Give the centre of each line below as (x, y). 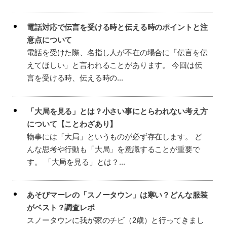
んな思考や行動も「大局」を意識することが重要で (113, 149)
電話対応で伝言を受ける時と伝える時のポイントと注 (117, 27)
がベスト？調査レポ (61, 208)
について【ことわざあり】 (72, 124)
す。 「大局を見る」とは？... (76, 162)
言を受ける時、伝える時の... (75, 78)
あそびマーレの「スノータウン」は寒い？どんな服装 (117, 195)
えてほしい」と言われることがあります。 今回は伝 (115, 65)
